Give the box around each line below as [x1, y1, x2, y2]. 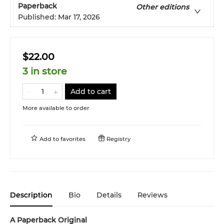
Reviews [137, 190, 167, 199]
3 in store [22, 65, 67, 77]
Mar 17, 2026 [58, 12, 100, 21]
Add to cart [70, 86, 111, 96]
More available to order [22, 104, 89, 111]
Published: [18, 12, 58, 21]
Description [10, 190, 52, 199]
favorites [60, 135, 85, 142]
